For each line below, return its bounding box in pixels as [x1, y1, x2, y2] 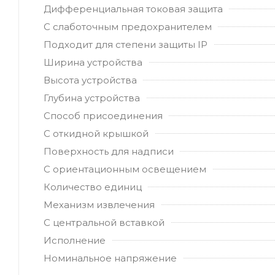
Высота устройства [44, 74, 137, 86]
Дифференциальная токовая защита [44, 2, 223, 15]
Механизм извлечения [44, 198, 155, 211]
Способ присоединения [44, 109, 163, 122]
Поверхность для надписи [44, 145, 174, 157]
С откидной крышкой [44, 127, 149, 139]
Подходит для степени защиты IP [44, 38, 207, 50]
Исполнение [44, 234, 106, 246]
